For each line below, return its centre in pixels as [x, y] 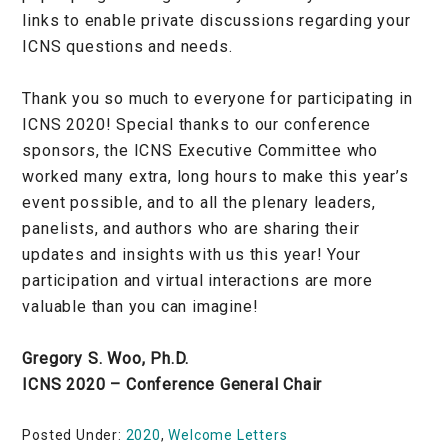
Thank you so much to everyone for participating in [217, 98]
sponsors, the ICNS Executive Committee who [200, 150]
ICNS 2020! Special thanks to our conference [196, 124]
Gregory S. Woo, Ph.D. [106, 358]
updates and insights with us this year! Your [191, 254]
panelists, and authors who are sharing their [191, 228]
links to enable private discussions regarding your [216, 20]
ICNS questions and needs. [127, 46]
